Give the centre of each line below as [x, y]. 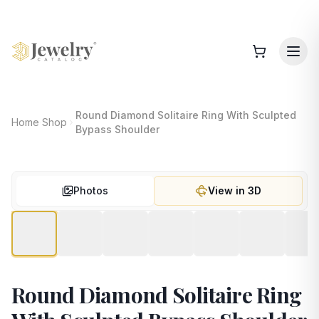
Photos [91, 190]
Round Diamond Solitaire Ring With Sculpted [185, 115]
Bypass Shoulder [117, 129]
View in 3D [235, 190]
